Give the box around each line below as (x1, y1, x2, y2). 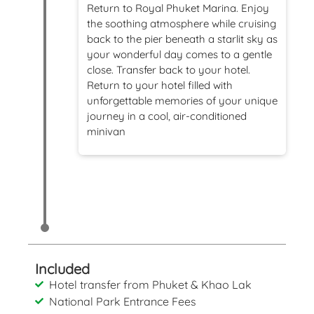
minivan (87, 124, 125, 138)
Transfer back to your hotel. (116, 62, 250, 76)
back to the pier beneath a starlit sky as (87, 32, 278, 46)
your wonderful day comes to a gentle (87, 47, 272, 61)
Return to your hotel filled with (87, 78, 233, 92)
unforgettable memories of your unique (87, 93, 278, 107)
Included (35, 259, 90, 278)
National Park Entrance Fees (49, 294, 196, 308)
